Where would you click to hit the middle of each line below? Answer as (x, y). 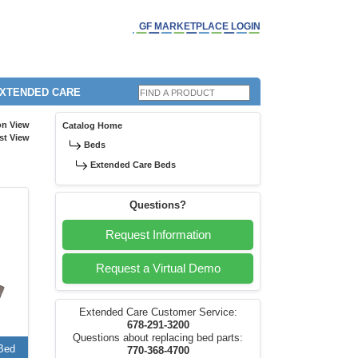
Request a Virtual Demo (158, 268)
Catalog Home (92, 125)
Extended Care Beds (133, 165)
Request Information (158, 235)
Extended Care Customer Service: (158, 313)
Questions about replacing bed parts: (158, 338)
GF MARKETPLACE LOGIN (200, 26)
